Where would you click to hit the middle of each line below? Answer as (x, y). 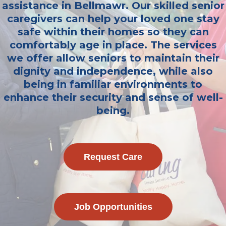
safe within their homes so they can (113, 32)
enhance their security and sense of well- (113, 97)
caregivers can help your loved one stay (113, 19)
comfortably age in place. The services (113, 45)
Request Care (113, 157)
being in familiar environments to (113, 84)
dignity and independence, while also (113, 71)
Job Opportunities (113, 207)
